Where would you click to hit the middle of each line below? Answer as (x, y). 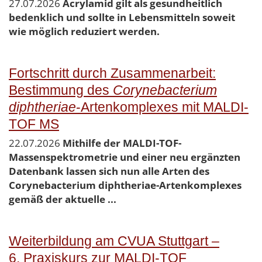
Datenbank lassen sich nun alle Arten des (109, 171)
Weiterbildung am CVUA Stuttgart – (114, 242)
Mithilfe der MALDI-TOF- (122, 143)
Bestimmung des (61, 91)
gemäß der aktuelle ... (63, 199)
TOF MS (34, 125)
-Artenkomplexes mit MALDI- (162, 108)
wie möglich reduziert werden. (84, 32)
